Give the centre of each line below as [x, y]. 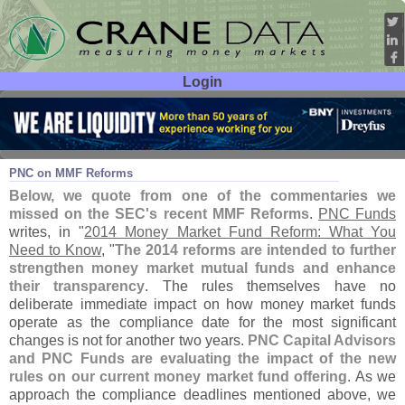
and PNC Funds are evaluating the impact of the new [202, 358]
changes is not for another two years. [128, 340]
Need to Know [55, 250]
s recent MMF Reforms [229, 214]
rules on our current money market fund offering [179, 377]
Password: [56, 134]
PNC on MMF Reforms [71, 174]
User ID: [64, 108]
